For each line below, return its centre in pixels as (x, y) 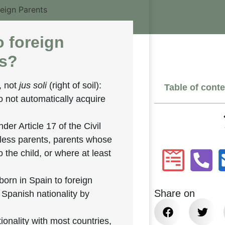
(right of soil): (74, 85)
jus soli (33, 85)
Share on (175, 194)
